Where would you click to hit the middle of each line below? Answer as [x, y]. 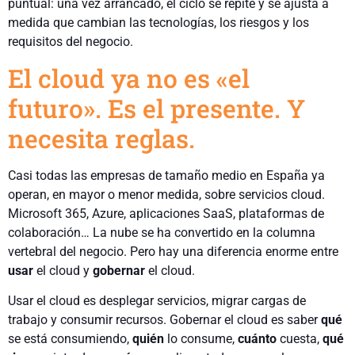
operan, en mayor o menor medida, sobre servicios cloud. [166, 194]
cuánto [257, 338]
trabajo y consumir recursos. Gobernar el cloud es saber [164, 319]
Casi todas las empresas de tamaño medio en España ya [166, 175]
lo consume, [201, 338]
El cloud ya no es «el [129, 78]
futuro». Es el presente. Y [157, 108]
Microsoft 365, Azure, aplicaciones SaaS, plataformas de [166, 213]
